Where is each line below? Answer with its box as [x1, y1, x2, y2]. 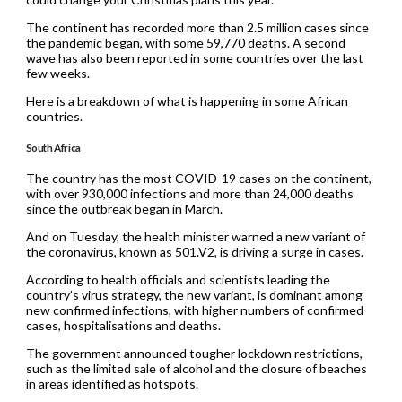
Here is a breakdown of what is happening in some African [25, 93, 348, 109]
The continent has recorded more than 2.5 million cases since [25, 20, 369, 36]
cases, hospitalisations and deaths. [25, 317, 221, 333]
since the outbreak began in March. [25, 200, 223, 216]
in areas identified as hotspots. [25, 375, 198, 391]
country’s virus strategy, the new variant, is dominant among [25, 286, 363, 302]
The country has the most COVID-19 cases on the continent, [25, 170, 371, 186]
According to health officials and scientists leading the [25, 271, 330, 287]
